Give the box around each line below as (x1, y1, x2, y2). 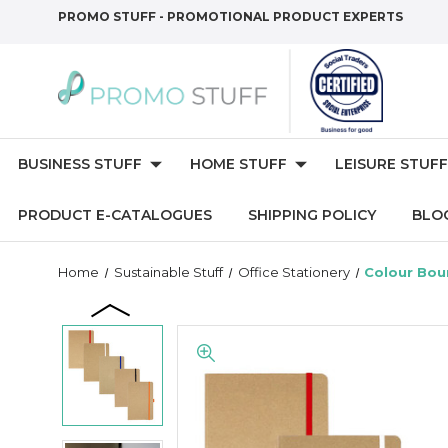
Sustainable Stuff (113, 264, 223, 280)
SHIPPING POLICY (248, 206, 376, 224)
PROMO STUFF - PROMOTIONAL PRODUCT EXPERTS (58, 9, 403, 24)
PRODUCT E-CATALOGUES (18, 206, 212, 224)
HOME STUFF (190, 155, 287, 173)
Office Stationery (237, 264, 350, 280)
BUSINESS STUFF (18, 155, 142, 173)
